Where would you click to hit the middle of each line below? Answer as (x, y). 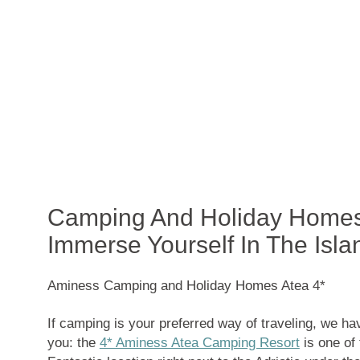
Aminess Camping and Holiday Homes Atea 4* (186, 286)
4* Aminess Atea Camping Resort (199, 342)
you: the (73, 342)
